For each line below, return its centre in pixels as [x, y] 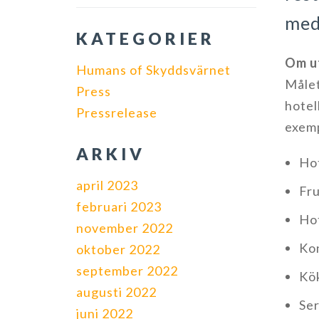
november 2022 [125, 228]
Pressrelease [117, 113]
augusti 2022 [116, 292]
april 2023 [107, 185]
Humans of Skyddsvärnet [153, 70]
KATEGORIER [146, 38]
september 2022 [127, 271]
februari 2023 [119, 206]
